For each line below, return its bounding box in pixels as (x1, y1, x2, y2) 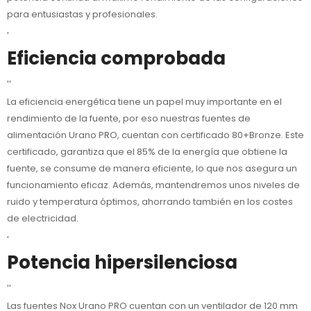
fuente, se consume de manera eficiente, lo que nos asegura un (7, 161, 297, 175)
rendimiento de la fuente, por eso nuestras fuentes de (7, 111, 251, 125)
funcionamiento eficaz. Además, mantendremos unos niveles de (7, 178, 300, 192)
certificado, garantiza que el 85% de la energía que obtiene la (7, 144, 287, 158)
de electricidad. (7, 211, 78, 225)
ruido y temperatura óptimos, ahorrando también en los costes (7, 194, 293, 208)
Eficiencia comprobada (7, 46, 226, 72)
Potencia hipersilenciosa (7, 250, 237, 276)
